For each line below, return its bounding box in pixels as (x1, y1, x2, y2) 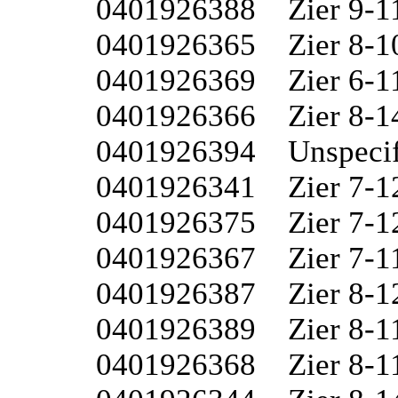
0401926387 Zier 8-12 (96, 275, 256, 311)
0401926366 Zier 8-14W (96, 98, 256, 133)
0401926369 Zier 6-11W (96, 62, 256, 98)
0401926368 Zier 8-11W (96, 346, 256, 382)
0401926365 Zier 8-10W (96, 27, 256, 62)
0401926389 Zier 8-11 (96, 311, 256, 346)
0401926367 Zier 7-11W (96, 240, 256, 275)
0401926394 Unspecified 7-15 (96, 133, 256, 169)
